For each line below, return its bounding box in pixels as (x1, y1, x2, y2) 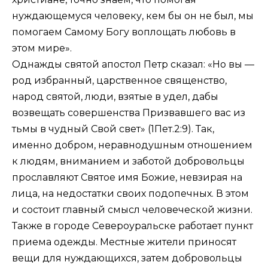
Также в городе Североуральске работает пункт (12, 220, 253, 232)
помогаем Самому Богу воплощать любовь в (12, 26, 236, 38)
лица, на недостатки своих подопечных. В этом (12, 188, 249, 200)
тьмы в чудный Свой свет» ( (12, 123, 151, 135)
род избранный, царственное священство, (12, 75, 227, 87)
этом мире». (12, 42, 72, 54)
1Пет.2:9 (151, 123, 188, 135)
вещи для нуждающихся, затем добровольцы (12, 252, 242, 264)
